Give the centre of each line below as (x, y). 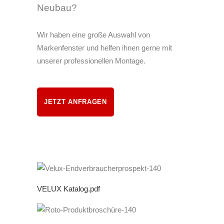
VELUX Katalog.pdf (68, 189)
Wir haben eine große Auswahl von (93, 35)
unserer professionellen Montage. (91, 61)
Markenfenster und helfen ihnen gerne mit (104, 48)
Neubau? (57, 8)
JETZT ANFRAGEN (75, 102)
